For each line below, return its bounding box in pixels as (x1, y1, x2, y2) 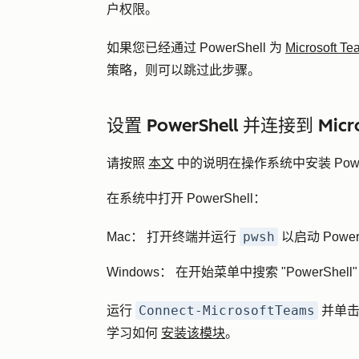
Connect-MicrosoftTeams (139, 303, 315, 318)
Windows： (107, 265, 172, 279)
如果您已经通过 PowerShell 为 (107, 41, 285, 54)
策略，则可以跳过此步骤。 (107, 63, 264, 77)
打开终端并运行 (143, 230, 240, 244)
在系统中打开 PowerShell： (107, 192, 266, 205)
